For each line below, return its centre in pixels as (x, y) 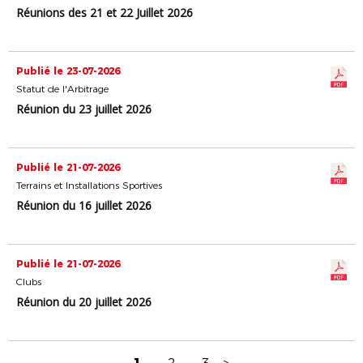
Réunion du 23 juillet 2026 (84, 109)
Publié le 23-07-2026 (68, 71)
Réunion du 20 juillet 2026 (84, 302)
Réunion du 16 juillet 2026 (84, 205)
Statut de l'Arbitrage (62, 89)
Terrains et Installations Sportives (89, 185)
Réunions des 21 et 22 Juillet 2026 (105, 13)
